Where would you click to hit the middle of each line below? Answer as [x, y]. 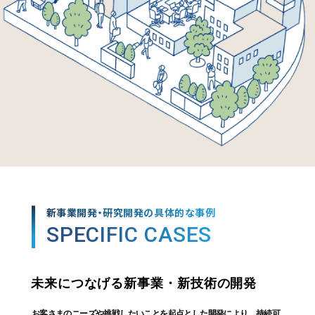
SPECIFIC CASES [129, 234]
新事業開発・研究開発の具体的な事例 [131, 213]
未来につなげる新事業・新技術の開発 [144, 283]
